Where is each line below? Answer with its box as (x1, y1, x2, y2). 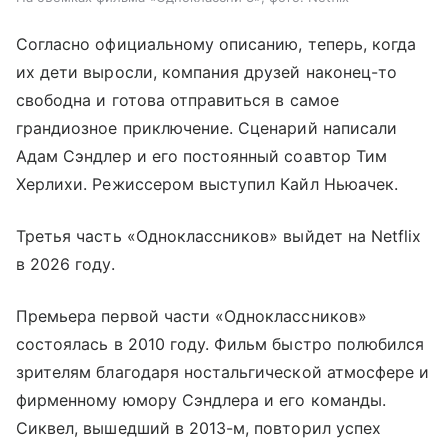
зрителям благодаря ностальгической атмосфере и (16, 362, 430, 383)
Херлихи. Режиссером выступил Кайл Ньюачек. (16, 174, 399, 195)
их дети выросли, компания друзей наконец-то (16, 62, 398, 83)
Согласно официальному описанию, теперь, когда (16, 34, 417, 55)
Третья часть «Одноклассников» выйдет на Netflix (16, 226, 422, 247)
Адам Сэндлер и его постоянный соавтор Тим (16, 146, 387, 167)
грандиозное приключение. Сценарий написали (16, 118, 398, 139)
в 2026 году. (16, 254, 115, 275)
